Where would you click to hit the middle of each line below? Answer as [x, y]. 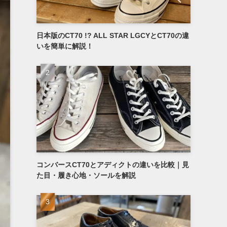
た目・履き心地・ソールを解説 [86, 175]
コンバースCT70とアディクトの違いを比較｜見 [113, 165]
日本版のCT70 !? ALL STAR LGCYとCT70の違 [113, 35]
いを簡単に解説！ [65, 46]
